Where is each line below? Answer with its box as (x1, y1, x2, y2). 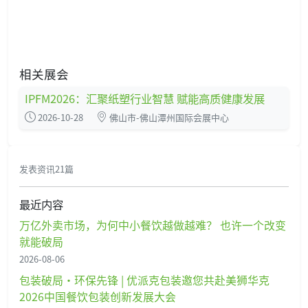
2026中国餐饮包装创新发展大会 (19, 287, 176, 305)
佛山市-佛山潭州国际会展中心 (107, 110, 229, 124)
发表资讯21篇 (19, 162, 74, 175)
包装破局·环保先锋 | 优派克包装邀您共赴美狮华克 (19, 271, 269, 288)
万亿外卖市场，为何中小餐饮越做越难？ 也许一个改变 (19, 216, 286, 233)
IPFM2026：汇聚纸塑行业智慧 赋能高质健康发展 (25, 89, 265, 107)
